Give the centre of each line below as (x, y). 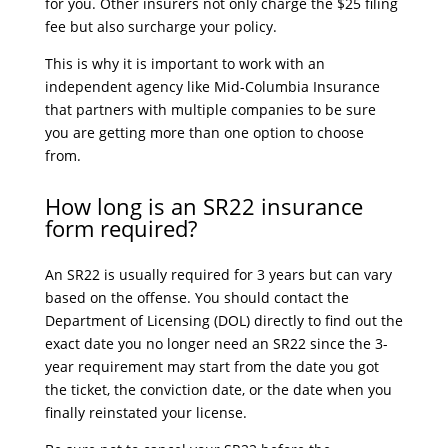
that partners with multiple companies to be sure (210, 109)
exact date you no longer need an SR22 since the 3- (216, 343)
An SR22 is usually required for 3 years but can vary (218, 274)
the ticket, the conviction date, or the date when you (218, 389)
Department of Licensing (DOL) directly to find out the (223, 320)
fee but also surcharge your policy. (160, 26)
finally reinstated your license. (145, 412)
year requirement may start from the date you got (211, 366)
